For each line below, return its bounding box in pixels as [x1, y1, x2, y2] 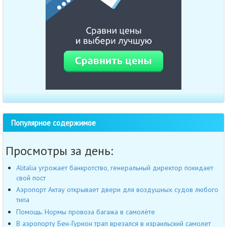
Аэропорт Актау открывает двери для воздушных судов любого [16, 185, 218, 195]
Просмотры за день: [6, 142, 113, 159]
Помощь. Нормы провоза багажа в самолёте [16, 207, 155, 216]
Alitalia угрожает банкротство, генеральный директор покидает [16, 163, 213, 172]
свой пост [16, 173, 46, 182]
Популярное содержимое [11, 117, 96, 128]
